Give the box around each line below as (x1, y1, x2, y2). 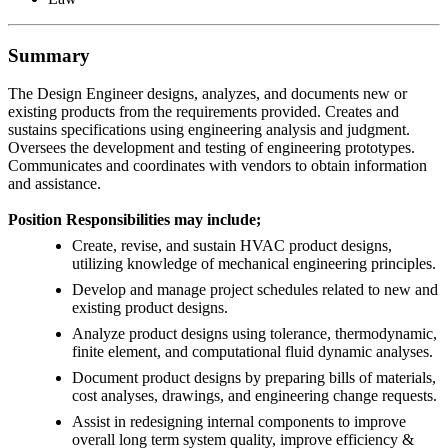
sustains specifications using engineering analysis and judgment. (8, 121, 410, 139)
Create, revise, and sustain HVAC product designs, (72, 237, 392, 255)
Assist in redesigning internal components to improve (72, 413, 406, 431)
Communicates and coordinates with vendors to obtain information (8, 157, 427, 175)
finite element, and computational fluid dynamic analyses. (72, 343, 433, 361)
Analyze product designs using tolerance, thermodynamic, (72, 325, 437, 343)
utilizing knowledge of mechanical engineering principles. (72, 255, 436, 273)
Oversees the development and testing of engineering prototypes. (8, 139, 415, 157)
